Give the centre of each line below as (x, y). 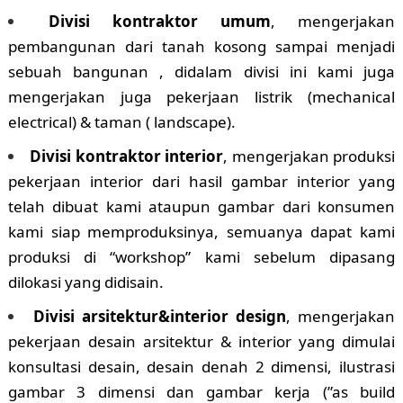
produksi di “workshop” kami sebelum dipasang (201, 257)
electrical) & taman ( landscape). (121, 122)
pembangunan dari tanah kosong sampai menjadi (201, 47)
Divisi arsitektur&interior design (160, 317)
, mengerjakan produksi (309, 157)
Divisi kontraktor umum (160, 22)
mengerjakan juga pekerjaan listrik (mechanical (201, 97)
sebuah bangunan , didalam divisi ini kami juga (201, 72)
